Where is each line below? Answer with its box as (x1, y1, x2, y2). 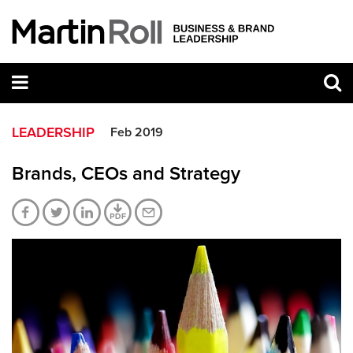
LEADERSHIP (12, 123, 95, 141)
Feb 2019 (110, 124, 163, 140)
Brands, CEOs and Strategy (12, 162, 240, 185)
